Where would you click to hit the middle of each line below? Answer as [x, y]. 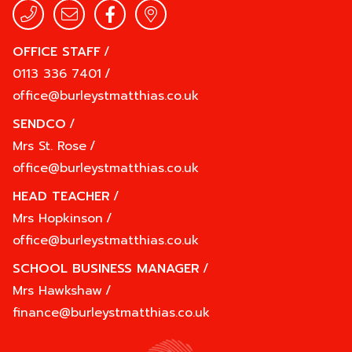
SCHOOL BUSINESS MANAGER [106, 269]
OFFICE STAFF [57, 52]
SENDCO [39, 124]
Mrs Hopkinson [58, 218]
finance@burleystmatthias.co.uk [111, 313]
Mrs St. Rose [49, 146]
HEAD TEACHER [61, 196]
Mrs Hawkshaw [57, 291]
